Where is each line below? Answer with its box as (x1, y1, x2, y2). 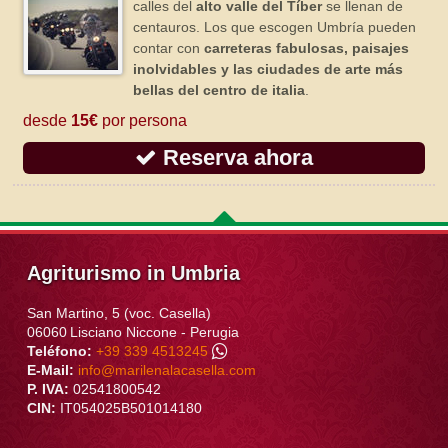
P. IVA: (26, 380, 69, 397)
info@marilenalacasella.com (77, 361, 256, 378)
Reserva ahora (156, 144, 313, 170)
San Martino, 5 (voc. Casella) (26, 304, 211, 321)
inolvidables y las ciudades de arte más (133, 60, 404, 77)
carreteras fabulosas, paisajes (204, 39, 410, 56)
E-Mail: (26, 361, 74, 378)
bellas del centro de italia (133, 81, 306, 98)
